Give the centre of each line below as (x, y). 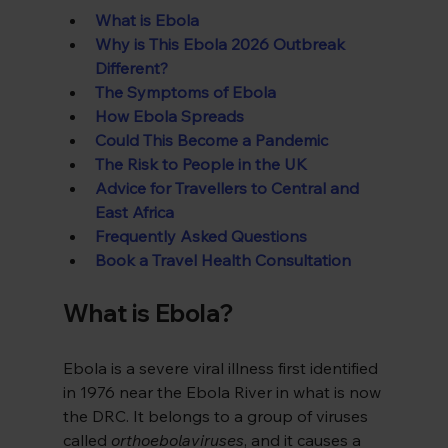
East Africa (134, 212)
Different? (131, 68)
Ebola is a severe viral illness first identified (222, 368)
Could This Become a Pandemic (211, 140)
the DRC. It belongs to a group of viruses (217, 416)
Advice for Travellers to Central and (228, 188)
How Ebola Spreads (169, 116)
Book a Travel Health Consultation (222, 260)
